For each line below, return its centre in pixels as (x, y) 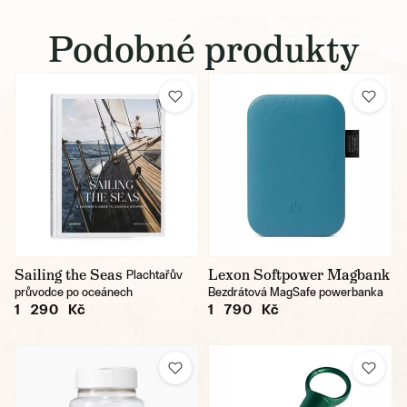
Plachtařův (154, 274)
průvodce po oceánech (74, 292)
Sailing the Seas (69, 274)
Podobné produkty (203, 49)
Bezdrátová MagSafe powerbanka (296, 292)
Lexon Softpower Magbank (299, 274)
